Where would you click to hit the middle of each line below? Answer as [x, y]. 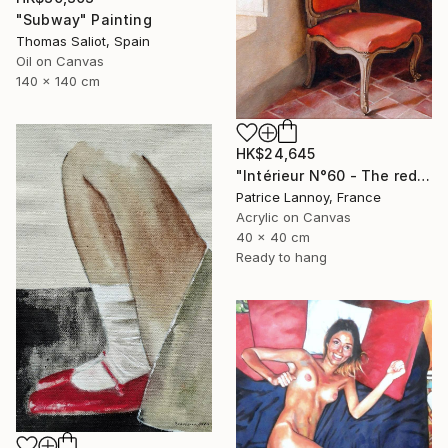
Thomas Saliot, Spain [83, 40]
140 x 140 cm [58, 80]
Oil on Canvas [60, 60]
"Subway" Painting [84, 19]
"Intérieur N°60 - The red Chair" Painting [424, 176]
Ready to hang [281, 257]
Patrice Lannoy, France [308, 197]
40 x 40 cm [273, 237]
